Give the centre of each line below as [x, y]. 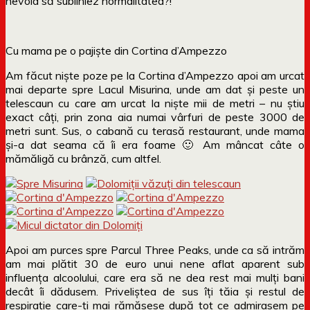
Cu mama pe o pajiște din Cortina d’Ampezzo [116, 50]
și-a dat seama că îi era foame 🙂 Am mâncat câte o [155, 144]
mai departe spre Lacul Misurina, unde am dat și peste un [155, 89]
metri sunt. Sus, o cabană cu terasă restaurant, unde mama [155, 130]
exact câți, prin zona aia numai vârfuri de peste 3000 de [155, 117]
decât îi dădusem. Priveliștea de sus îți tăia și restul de [155, 291]
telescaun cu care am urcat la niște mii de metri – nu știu [155, 103]
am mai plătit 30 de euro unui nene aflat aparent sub [155, 263]
